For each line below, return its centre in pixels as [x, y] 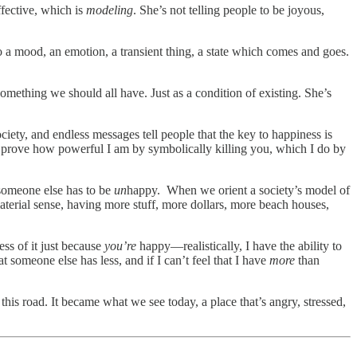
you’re [122, 245]
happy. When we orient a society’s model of [238, 190]
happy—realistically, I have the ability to [241, 245]
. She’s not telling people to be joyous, [229, 10]
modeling [110, 10]
